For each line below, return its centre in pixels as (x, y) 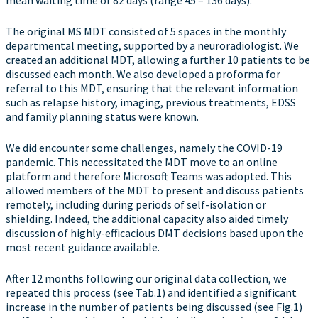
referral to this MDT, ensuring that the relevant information (152, 88)
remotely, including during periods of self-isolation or (136, 204)
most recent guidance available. (83, 247)
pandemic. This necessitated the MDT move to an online (142, 162)
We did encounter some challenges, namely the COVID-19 (144, 148)
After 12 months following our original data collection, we (146, 278)
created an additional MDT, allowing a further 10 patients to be (158, 60)
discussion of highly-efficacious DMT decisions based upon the (155, 233)
